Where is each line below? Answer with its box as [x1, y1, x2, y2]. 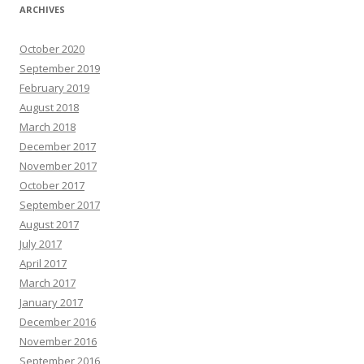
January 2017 [19, 295, 83, 310]
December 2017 [19, 139, 96, 154]
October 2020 [19, 41, 84, 56]
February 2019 [19, 80, 89, 95]
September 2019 [19, 61, 100, 76]
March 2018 [19, 119, 76, 134]
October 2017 [19, 178, 84, 193]
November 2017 [19, 158, 97, 173]
